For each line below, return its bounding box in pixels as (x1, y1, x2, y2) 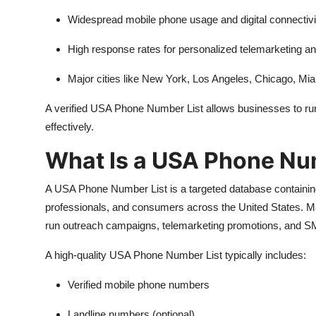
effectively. (45, 121, 94, 133)
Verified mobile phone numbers (68, 279, 209, 291)
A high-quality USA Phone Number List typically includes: (45, 249, 306, 261)
